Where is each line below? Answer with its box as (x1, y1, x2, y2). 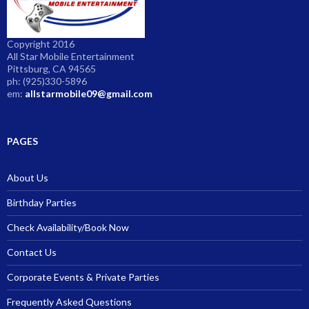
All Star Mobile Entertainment (7, 50, 134, 62)
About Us (7, 171, 48, 183)
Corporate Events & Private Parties (7, 270, 159, 283)
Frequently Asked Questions (7, 295, 132, 308)
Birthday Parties (7, 196, 77, 208)
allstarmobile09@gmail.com (25, 87, 152, 99)
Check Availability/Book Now (7, 221, 129, 233)
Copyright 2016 (7, 37, 74, 50)
